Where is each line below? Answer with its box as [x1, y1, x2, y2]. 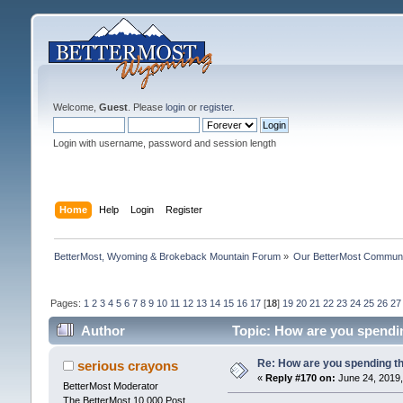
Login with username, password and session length [52, 138, 276, 148]
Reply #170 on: [264, 372, 336, 384]
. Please [127, 102, 166, 112]
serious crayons [77, 358, 179, 374]
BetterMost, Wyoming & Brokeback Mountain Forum [53, 250, 281, 262]
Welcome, [52, 102, 99, 112]
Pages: [49, 297, 84, 309]
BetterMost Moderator [62, 381, 158, 392]
